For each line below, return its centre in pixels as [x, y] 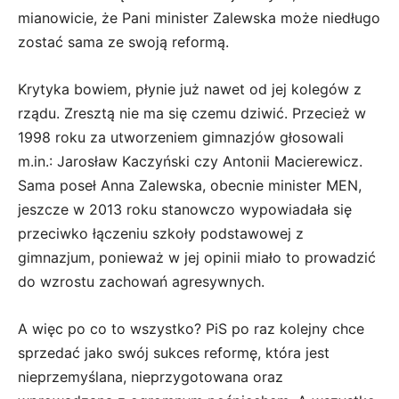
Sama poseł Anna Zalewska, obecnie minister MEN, [190, 185]
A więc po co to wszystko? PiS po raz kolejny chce [191, 328]
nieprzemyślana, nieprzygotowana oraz [151, 376]
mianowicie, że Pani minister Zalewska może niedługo [199, 17]
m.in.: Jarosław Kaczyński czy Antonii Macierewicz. [190, 161]
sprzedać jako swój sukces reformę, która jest [174, 352]
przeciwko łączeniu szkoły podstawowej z [161, 233]
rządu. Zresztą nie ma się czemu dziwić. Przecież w [192, 113]
